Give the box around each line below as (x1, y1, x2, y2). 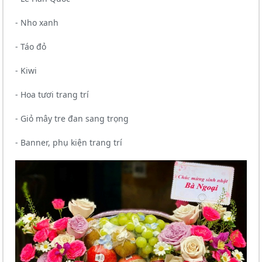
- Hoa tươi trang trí (15, 89, 91, 101)
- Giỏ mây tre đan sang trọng (15, 113, 129, 125)
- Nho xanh (15, 17, 58, 29)
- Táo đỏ (15, 41, 46, 53)
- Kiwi (15, 65, 37, 77)
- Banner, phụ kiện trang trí (15, 137, 122, 149)
